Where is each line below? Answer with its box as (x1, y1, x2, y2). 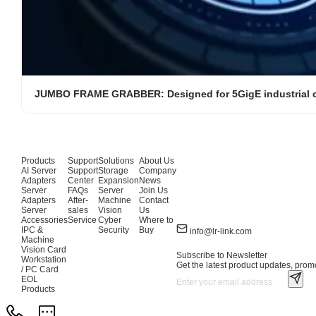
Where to (139, 215, 174, 225)
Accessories (21, 215, 68, 225)
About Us (139, 156, 174, 166)
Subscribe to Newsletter (176, 250, 267, 260)
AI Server (21, 166, 56, 176)
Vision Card (21, 245, 66, 255)
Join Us (139, 186, 168, 195)
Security (98, 225, 129, 235)
